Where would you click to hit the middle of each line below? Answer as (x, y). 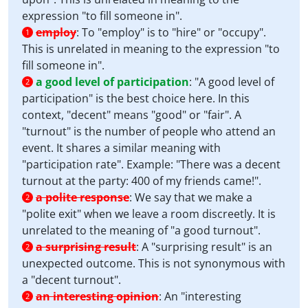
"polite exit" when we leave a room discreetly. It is (149, 214)
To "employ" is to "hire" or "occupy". (174, 32)
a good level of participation (112, 82)
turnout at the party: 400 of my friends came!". (142, 181)
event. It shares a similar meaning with (121, 148)
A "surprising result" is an (207, 247)
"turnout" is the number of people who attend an (149, 131)
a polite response (82, 197)
